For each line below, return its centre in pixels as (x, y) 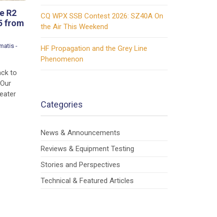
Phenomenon (62, 59)
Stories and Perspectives (80, 165)
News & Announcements (80, 133)
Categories (62, 104)
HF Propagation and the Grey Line (94, 48)
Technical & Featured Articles (87, 181)
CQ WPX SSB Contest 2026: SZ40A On (102, 16)
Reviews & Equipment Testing (87, 149)
